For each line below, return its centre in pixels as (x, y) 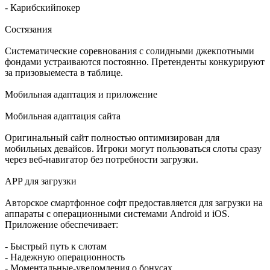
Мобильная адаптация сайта (63, 116)
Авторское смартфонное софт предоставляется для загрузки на (134, 203)
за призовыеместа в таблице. (64, 73)
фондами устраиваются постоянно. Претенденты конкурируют (135, 62)
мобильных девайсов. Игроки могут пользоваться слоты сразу (133, 149)
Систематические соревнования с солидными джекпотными (130, 51)
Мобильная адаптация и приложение (81, 95)
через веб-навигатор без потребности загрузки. (102, 160)
